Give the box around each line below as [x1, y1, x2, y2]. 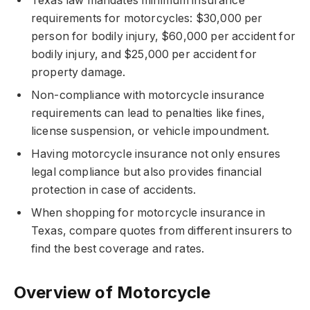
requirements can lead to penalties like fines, [31, 106, 266, 120]
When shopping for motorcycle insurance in [31, 206, 266, 219]
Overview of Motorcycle [14, 282, 211, 302]
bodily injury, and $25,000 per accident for [31, 47, 257, 61]
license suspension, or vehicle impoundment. [31, 124, 269, 138]
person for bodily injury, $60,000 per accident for [31, 29, 295, 43]
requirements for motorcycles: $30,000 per [31, 11, 263, 25]
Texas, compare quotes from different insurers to [31, 224, 293, 237]
